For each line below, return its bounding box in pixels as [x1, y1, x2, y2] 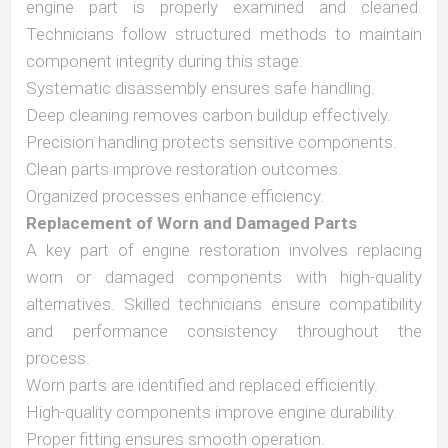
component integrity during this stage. [26, 51, 303, 71]
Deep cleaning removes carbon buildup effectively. [26, 105, 391, 125]
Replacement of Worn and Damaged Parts [26, 213, 357, 233]
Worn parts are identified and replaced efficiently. [26, 375, 378, 395]
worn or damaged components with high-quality [26, 267, 422, 287]
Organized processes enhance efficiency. [26, 186, 324, 206]
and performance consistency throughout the [26, 321, 422, 341]
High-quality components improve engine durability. [26, 402, 397, 422]
